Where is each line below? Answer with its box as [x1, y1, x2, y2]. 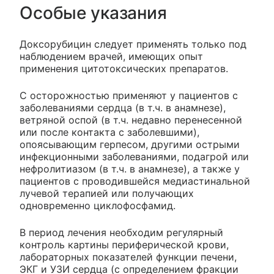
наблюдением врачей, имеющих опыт [20, 50, 203, 62]
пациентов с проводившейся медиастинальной [20, 174, 250, 187]
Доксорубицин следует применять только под [20, 37, 246, 50]
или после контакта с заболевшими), [20, 125, 199, 138]
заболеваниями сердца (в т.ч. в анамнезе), [20, 101, 226, 114]
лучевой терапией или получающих [20, 187, 194, 199]
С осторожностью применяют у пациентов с [20, 89, 238, 102]
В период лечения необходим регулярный [20, 226, 223, 239]
